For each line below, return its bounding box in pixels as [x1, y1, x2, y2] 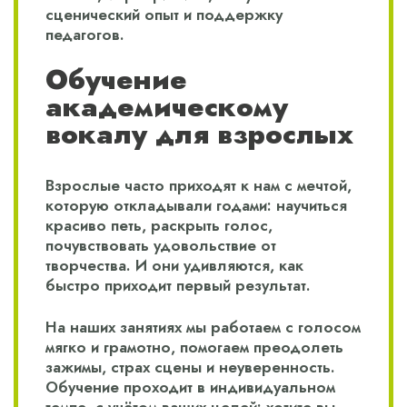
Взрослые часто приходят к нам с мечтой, [45, 174, 352, 197]
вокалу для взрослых [45, 114, 353, 154]
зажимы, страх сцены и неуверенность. [45, 356, 335, 379]
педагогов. [45, 24, 124, 46]
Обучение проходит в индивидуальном [45, 376, 335, 399]
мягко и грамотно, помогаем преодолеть [45, 336, 343, 359]
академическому [45, 87, 288, 127]
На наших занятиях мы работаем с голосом [45, 316, 361, 339]
